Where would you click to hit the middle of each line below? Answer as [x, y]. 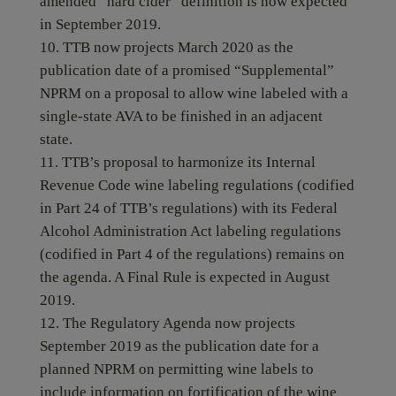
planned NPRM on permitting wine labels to [176, 369]
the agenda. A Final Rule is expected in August [184, 277]
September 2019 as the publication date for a [179, 346]
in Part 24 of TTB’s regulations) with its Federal [188, 208]
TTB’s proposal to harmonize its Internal [188, 162]
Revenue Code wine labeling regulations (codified [197, 185]
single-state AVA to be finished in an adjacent [181, 116]
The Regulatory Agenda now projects [179, 323]
